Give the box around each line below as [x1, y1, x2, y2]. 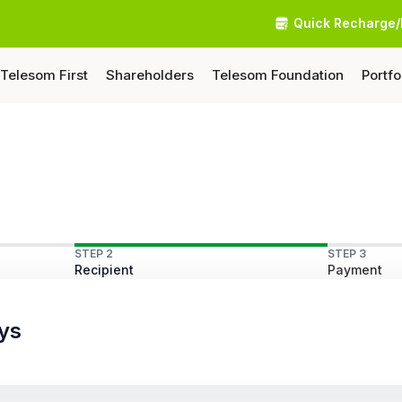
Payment [327, 262, 382, 277]
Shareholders [106, 66, 194, 83]
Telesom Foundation [212, 66, 344, 83]
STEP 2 [74, 247, 114, 260]
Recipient [74, 262, 135, 277]
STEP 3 [327, 247, 366, 260]
